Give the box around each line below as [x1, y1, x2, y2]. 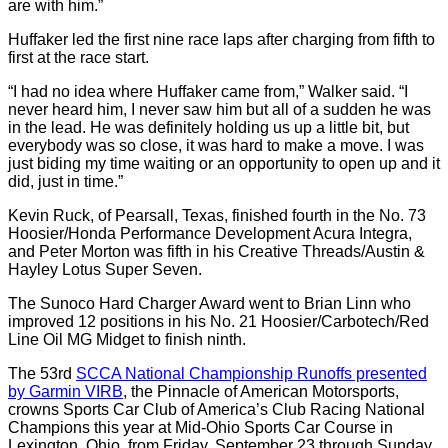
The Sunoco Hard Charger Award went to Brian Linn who [8, 295, 411, 312]
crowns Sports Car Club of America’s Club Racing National [8, 401, 425, 418]
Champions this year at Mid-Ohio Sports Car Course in [8, 419, 393, 436]
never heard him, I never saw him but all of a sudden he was [8, 101, 431, 118]
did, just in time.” [8, 173, 123, 190]
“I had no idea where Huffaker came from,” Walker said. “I [8, 83, 408, 100]
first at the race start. [8, 49, 149, 66]
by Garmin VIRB [8, 383, 123, 400]
